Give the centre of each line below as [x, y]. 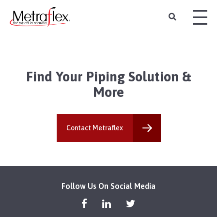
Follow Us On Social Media [108, 186]
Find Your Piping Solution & [108, 77]
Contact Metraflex [94, 128]
